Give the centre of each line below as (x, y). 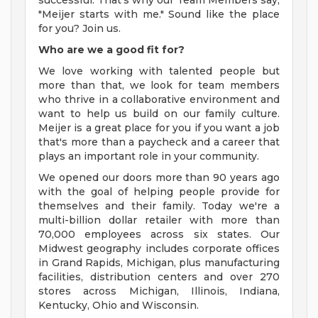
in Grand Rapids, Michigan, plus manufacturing (159, 263)
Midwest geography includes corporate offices (159, 249)
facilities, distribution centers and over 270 (159, 277)
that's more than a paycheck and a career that (159, 142)
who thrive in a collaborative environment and (159, 100)
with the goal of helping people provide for (159, 192)
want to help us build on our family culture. (159, 114)
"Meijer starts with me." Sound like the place (159, 15)
